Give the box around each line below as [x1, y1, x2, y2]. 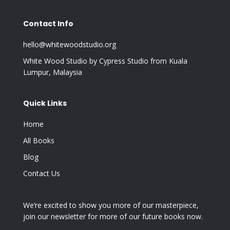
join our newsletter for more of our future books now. [23, 212, 203, 222]
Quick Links [23, 98, 67, 109]
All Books [23, 136, 54, 146]
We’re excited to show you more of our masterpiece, [23, 200, 199, 210]
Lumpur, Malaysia [23, 67, 82, 78]
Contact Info [23, 18, 73, 29]
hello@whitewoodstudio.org [23, 40, 116, 50]
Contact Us [23, 168, 60, 179]
